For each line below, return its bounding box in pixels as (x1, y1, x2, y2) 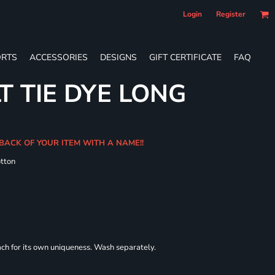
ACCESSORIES (29, 51, 88, 63)
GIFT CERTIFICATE (149, 51, 222, 63)
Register (216, 9, 246, 19)
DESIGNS (100, 51, 137, 63)
